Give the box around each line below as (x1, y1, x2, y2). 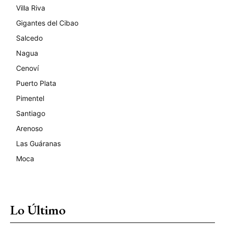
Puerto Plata (16, 78, 56, 87)
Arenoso (16, 124, 43, 133)
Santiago (16, 108, 45, 118)
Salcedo (16, 33, 43, 42)
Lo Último (10, 201, 66, 218)
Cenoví (16, 63, 39, 72)
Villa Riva (16, 3, 45, 12)
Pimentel (16, 93, 44, 102)
